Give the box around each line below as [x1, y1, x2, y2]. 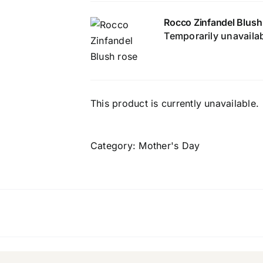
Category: [90, 139, 139, 151]
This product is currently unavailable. [90, 97, 259, 109]
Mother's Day [139, 139, 200, 151]
